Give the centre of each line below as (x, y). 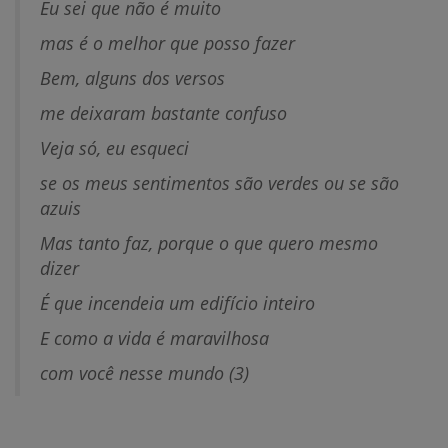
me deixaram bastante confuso (163, 113)
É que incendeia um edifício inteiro (177, 303)
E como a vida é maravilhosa (154, 338)
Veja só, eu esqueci (114, 148)
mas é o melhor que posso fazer (167, 43)
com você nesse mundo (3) (144, 373)
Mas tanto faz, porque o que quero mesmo (209, 243)
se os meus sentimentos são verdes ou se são (219, 183)
